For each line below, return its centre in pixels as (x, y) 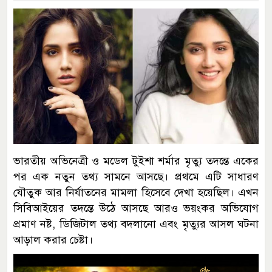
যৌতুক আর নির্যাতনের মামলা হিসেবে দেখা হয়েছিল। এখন (136, 192)
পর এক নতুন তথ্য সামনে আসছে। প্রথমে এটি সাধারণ (136, 176)
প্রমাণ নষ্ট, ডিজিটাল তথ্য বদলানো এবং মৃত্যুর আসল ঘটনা (136, 224)
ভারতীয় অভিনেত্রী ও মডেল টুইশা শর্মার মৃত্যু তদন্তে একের (136, 161)
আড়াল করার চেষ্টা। (53, 240)
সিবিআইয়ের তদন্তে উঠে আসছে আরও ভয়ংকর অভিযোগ (136, 208)
